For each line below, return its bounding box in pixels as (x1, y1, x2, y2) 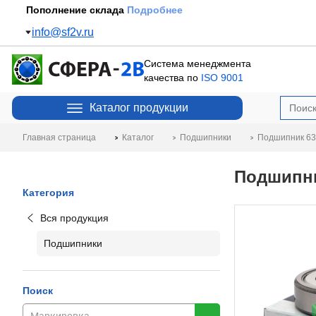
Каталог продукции (89, 102, 188, 114)
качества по (144, 71, 201, 83)
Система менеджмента (144, 57, 251, 69)
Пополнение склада (26, 4, 127, 16)
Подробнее (127, 4, 183, 16)
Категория (23, 187, 74, 198)
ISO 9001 (201, 71, 243, 83)
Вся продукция (40, 212, 109, 224)
